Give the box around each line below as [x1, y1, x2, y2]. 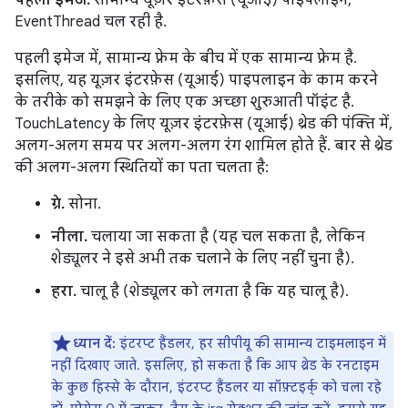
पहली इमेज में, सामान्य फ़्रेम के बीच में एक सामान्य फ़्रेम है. [15, 48, 357, 67]
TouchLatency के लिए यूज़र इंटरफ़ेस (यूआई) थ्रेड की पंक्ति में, [15, 114, 393, 133]
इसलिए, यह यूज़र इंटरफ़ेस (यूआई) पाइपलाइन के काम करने [15, 70, 378, 89]
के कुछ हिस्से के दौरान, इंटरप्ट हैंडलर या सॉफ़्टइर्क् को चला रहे [51, 378, 382, 395]
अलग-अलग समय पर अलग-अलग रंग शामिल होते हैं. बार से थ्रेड [15, 136, 393, 155]
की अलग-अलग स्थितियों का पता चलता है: [15, 158, 269, 177]
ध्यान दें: [73, 334, 116, 352]
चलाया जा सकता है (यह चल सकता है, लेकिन [87, 227, 365, 246]
